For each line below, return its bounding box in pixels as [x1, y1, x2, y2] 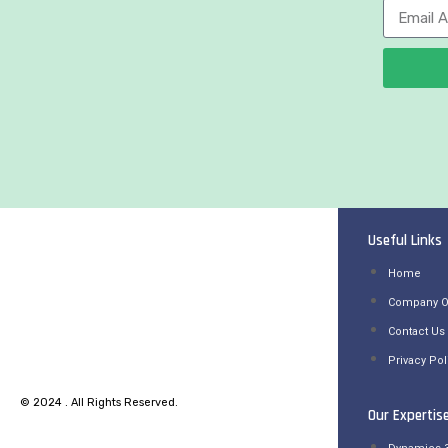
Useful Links [368, 231, 442, 250]
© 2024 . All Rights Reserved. [20, 395, 178, 409]
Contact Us [388, 325, 445, 338]
